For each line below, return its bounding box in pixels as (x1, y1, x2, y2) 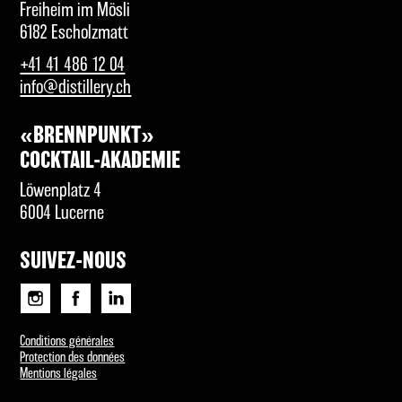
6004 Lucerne (20, 204, 105, 223)
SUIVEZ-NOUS (20, 250, 127, 274)
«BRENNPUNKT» (20, 125, 155, 148)
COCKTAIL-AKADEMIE (20, 150, 181, 173)
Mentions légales (20, 366, 98, 380)
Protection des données (20, 350, 126, 364)
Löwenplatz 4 (20, 181, 102, 201)
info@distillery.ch (20, 78, 132, 98)
